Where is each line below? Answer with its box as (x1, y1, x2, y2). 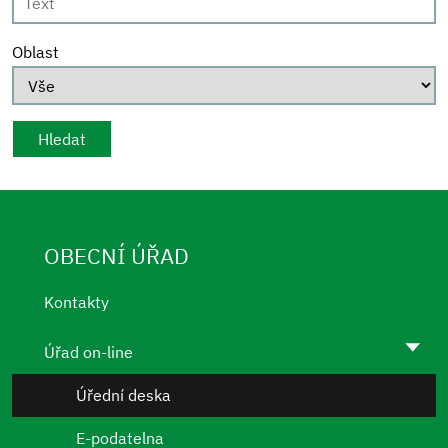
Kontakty (44, 292, 109, 313)
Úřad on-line (44, 341, 133, 362)
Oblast (12, 42, 59, 62)
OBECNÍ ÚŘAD (44, 241, 189, 270)
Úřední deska (76, 384, 171, 405)
